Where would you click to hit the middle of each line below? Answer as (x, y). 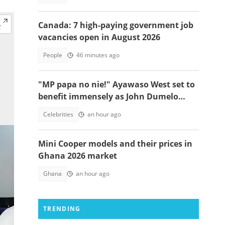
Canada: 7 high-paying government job (116, 25)
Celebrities (58, 114)
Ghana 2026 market (78, 156)
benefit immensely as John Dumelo (108, 96)
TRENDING (62, 209)
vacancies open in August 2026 (99, 37)
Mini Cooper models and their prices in (115, 144)
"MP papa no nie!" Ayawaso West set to (117, 84)
